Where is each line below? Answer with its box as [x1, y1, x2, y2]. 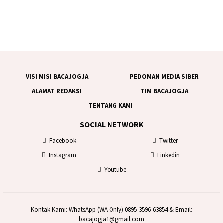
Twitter [159, 136, 178, 145]
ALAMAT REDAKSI [32, 86, 82, 95]
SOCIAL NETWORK [79, 119, 144, 130]
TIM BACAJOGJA [140, 86, 188, 95]
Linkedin [157, 151, 180, 160]
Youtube [104, 165, 127, 174]
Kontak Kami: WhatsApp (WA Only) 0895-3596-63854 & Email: [31, 205, 192, 214]
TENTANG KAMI [88, 101, 133, 110]
